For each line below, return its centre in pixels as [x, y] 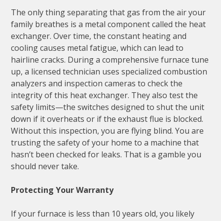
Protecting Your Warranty [62, 190]
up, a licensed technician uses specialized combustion [109, 72]
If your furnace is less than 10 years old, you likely [103, 214]
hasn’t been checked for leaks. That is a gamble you [106, 155]
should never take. [45, 166]
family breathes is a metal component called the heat [109, 24]
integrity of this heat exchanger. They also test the [105, 95]
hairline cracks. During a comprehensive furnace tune [110, 60]
